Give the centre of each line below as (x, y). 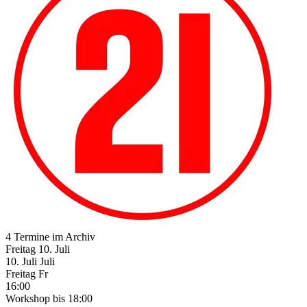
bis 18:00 (73, 298)
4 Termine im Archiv (50, 236)
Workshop (29, 298)
